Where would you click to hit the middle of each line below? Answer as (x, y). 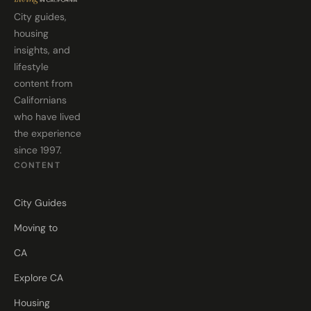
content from (43, 83)
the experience (48, 133)
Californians (40, 100)
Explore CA (39, 278)
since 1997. (38, 150)
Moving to (36, 228)
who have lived (47, 117)
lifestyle (31, 67)
